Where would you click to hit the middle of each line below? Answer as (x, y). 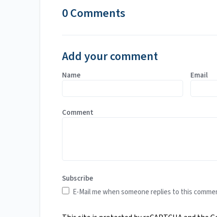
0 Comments (94, 14)
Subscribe (77, 179)
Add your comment (110, 57)
